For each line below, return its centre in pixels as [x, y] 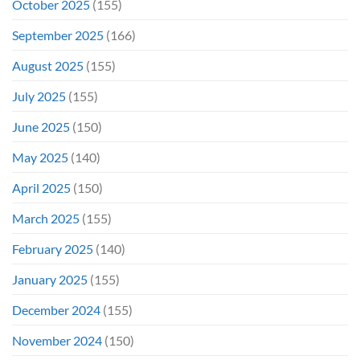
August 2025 [48, 65]
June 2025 [41, 126]
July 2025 [39, 96]
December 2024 [56, 309]
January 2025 [50, 279]
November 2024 [57, 340]
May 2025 [40, 157]
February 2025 [53, 248]
